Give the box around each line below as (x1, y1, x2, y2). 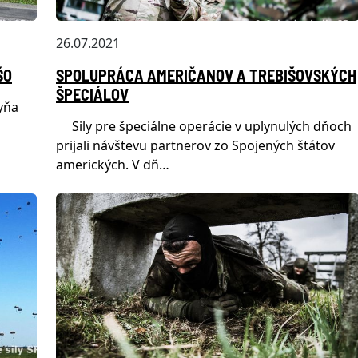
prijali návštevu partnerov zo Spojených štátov (56, 137, 335, 154)
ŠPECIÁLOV (56, 85, 129, 104)
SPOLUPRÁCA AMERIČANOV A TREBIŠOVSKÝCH (56, 66, 356, 85)
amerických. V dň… (56, 156, 169, 173)
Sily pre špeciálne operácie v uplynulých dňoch (56, 117, 352, 135)
